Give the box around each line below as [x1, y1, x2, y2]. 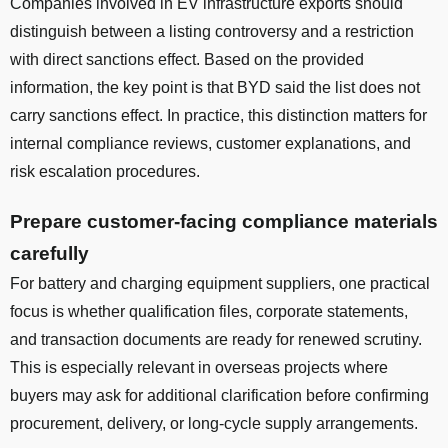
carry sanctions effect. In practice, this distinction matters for [10, 106, 427, 124]
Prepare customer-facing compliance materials [10, 210, 438, 232]
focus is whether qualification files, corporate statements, [10, 302, 408, 320]
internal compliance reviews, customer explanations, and [10, 134, 411, 152]
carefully [10, 242, 89, 264]
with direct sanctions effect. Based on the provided [10, 50, 364, 68]
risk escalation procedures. [10, 162, 200, 180]
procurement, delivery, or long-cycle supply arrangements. [10, 414, 418, 432]
